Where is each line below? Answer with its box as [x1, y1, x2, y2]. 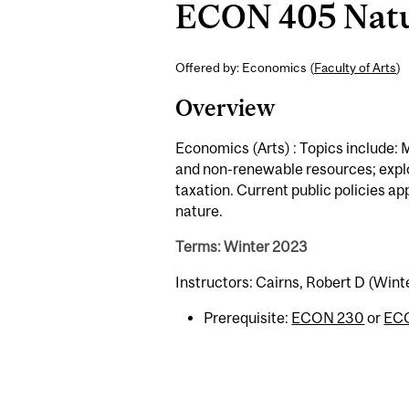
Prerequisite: [204, 309, 292, 327]
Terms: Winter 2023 [175, 237, 308, 255]
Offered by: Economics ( [175, 60, 314, 76]
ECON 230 [291, 309, 365, 327]
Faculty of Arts [314, 60, 396, 76]
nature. [175, 203, 223, 220]
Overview [175, 95, 275, 121]
